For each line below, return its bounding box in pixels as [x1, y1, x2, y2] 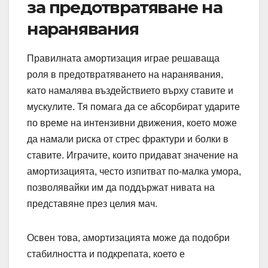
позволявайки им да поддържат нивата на [27, 182, 215, 193]
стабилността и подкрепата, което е [27, 249, 185, 260]
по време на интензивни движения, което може [27, 118, 237, 129]
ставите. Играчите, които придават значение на [27, 150, 238, 161]
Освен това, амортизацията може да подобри [27, 233, 230, 243]
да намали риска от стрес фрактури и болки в [27, 134, 229, 145]
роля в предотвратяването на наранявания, [27, 69, 223, 80]
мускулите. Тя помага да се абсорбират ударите [27, 102, 240, 112]
